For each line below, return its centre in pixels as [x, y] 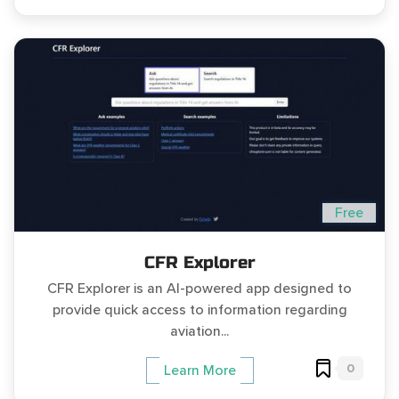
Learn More [199, 370]
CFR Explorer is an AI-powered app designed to [199, 289]
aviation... [199, 332]
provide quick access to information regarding [199, 310]
